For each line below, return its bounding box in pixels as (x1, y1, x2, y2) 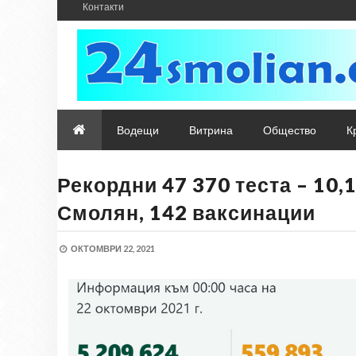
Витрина (189, 123, 233, 137)
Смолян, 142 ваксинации (57, 200, 315, 224)
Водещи (117, 123, 159, 137)
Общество (263, 123, 316, 137)
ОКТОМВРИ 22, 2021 (71, 243, 155, 253)
